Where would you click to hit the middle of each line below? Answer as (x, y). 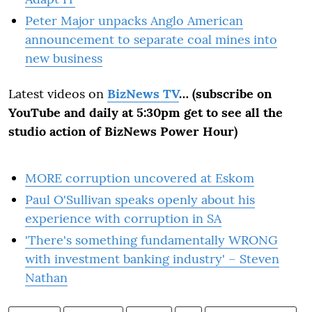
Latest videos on (58, 94)
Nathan (46, 278)
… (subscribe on (225, 94)
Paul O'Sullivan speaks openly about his (140, 200)
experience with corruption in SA (123, 218)
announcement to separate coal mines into (151, 39)
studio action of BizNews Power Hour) (123, 131)
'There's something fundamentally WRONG (151, 240)
